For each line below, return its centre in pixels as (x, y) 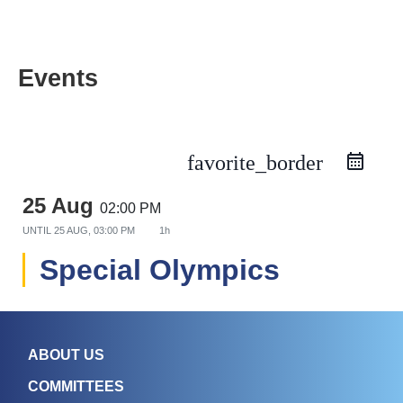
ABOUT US (67, 355)
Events (58, 78)
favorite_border (255, 163)
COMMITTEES (76, 387)
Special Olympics (160, 270)
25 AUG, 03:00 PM (96, 230)
